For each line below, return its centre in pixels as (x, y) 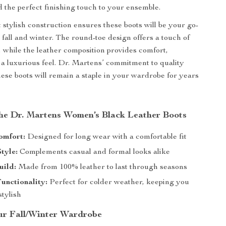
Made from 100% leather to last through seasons (102, 167)
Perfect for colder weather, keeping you (119, 183)
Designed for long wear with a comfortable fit (106, 137)
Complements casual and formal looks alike (94, 152)
